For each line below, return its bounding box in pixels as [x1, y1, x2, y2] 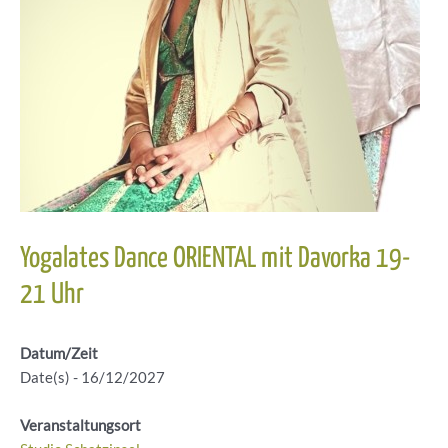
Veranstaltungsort [20, 416, 141, 434]
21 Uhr [20, 281, 84, 310]
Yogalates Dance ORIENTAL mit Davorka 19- [20, 245, 410, 274]
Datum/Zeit [20, 345, 98, 363]
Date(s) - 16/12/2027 [20, 369, 165, 387]
